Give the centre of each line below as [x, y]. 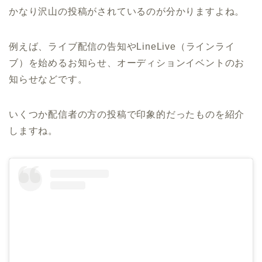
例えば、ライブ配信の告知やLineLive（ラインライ [122, 47]
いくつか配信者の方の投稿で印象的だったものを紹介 [127, 115]
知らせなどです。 [48, 80]
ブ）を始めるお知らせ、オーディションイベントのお [127, 63]
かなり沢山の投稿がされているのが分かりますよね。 [127, 12]
